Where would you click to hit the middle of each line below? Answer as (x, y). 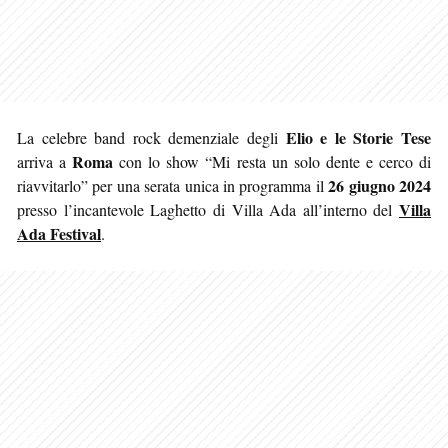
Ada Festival (59, 233)
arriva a (45, 161)
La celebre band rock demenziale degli (151, 137)
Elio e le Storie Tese (358, 137)
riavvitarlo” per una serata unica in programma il (173, 185)
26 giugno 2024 (380, 185)
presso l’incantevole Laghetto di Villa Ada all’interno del (208, 209)
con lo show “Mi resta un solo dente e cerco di (272, 161)
